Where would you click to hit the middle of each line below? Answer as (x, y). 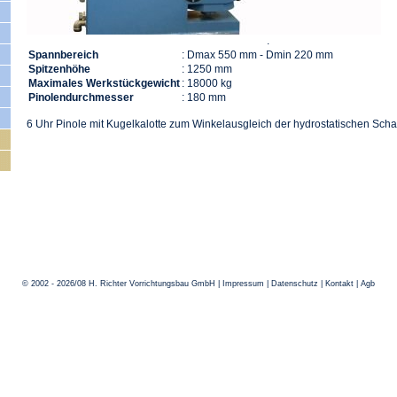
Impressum (243, 284)
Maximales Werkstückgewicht (104, 83)
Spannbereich (63, 55)
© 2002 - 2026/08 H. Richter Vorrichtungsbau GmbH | (122, 284)
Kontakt (339, 284)
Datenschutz (295, 284)
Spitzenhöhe (59, 69)
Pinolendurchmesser (81, 97)
